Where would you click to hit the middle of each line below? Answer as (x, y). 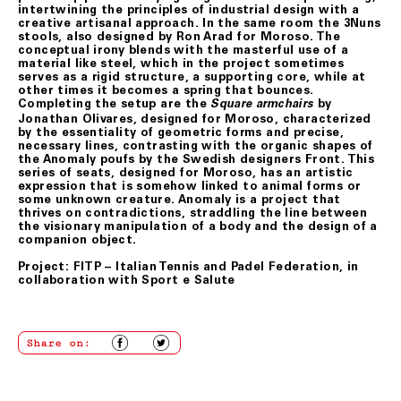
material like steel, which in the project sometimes (181, 63)
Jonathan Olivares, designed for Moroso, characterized (195, 118)
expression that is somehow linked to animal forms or (190, 185)
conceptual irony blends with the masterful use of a (183, 49)
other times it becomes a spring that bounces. (166, 90)
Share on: (58, 343)
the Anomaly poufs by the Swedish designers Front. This (196, 158)
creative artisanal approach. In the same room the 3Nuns (200, 22)
